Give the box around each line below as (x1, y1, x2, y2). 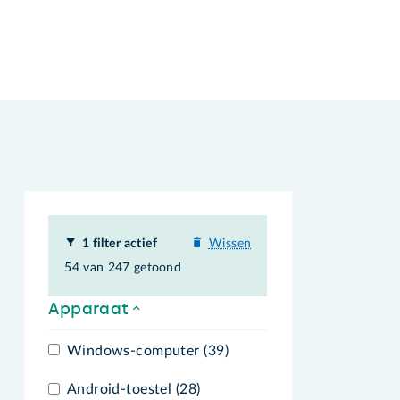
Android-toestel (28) (66, 382, 201, 397)
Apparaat (48, 298, 129, 319)
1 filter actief (81, 237, 158, 250)
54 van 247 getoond (64, 262, 182, 274)
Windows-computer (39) (66, 343, 229, 358)
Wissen (208, 237, 252, 250)
